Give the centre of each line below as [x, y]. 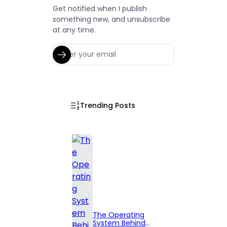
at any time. [74, 30]
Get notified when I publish [100, 9]
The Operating [119, 215]
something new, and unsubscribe [112, 20]
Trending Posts [108, 105]
